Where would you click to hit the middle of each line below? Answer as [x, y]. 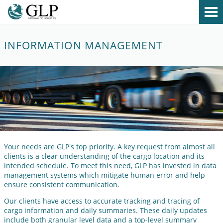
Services [121, 61]
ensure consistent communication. [62, 184]
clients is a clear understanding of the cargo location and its [104, 156]
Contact [121, 85]
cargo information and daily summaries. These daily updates [106, 210]
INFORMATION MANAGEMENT [84, 45]
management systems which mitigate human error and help [105, 175]
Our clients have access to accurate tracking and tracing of [102, 201]
